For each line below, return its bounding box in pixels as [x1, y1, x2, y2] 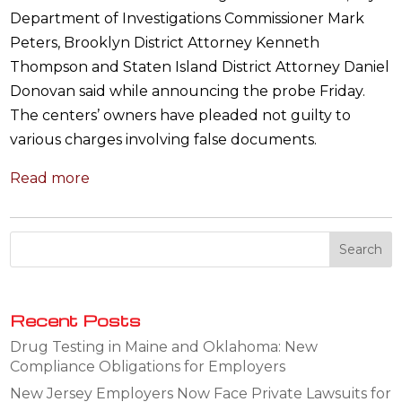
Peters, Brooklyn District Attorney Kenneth [10, 33, 320, 51]
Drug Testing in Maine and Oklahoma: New [10, 337, 319, 355]
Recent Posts [10, 309, 142, 330]
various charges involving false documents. [10, 130, 318, 148]
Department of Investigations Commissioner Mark [10, 9, 365, 27]
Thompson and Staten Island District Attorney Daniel [10, 57, 390, 75]
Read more [10, 169, 91, 187]
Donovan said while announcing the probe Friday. [10, 82, 366, 100]
